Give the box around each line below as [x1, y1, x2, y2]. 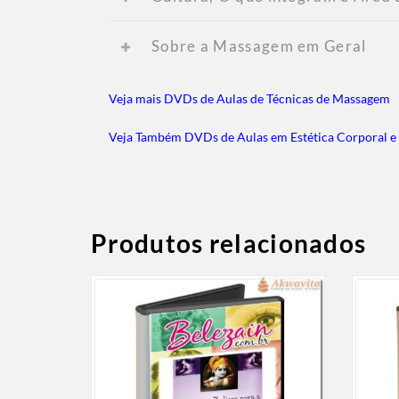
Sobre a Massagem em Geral [151, 36, 367, 55]
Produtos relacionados [91, 227, 367, 258]
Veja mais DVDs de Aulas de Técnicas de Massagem [109, 90, 390, 106]
